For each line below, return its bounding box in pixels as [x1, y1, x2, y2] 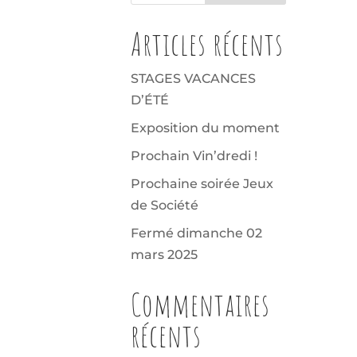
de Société [131, 198, 199, 214]
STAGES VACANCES [131, 71, 257, 87]
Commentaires [131, 284, 271, 325]
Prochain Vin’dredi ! [131, 148, 258, 164]
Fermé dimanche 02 [131, 226, 263, 241]
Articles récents [131, 24, 284, 65]
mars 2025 [131, 247, 198, 263]
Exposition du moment [131, 120, 280, 136]
